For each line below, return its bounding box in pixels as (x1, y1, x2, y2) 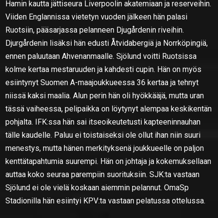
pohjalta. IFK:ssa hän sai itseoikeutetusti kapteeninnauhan (5, 117, 201, 127)
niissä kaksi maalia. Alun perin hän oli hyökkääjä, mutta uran (5, 91, 204, 100)
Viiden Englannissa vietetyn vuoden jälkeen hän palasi (5, 12, 188, 21)
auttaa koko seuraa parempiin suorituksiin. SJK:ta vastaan (5, 169, 200, 179)
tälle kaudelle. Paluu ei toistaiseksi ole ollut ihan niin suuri (5, 130, 201, 140)
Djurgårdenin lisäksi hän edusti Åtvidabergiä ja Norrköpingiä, (5, 38, 208, 48)
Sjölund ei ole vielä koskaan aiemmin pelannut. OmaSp (5, 182, 189, 192)
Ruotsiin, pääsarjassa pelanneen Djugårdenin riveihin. (5, 25, 184, 35)
